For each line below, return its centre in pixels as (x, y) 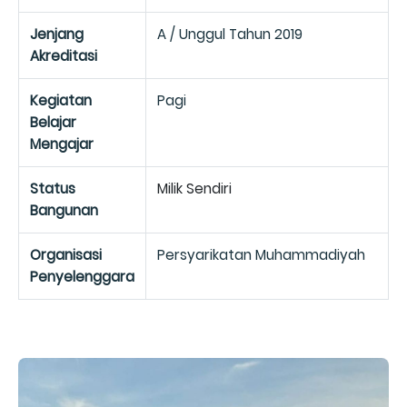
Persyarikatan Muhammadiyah (261, 255)
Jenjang (57, 34)
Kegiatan (61, 100)
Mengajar (62, 144)
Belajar (53, 122)
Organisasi (66, 255)
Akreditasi (64, 56)
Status (53, 189)
